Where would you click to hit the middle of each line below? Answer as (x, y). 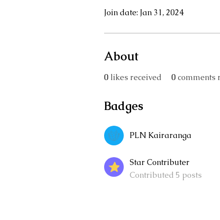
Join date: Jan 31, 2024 (144, 13)
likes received (136, 77)
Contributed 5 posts (166, 175)
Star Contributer (160, 162)
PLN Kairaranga (161, 135)
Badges (124, 106)
